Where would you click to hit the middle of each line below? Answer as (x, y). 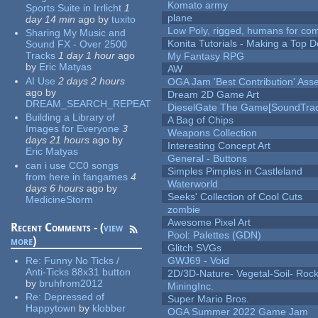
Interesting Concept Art (219, 146)
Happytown (51, 308)
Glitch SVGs (195, 248)
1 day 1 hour (87, 56)
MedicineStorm (60, 199)
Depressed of (75, 297)
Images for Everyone (73, 129)
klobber (109, 308)
